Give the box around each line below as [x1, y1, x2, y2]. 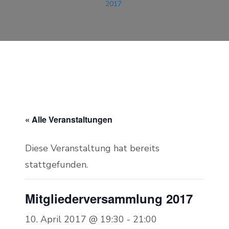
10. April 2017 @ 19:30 [25, 213, 124, 225]
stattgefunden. [25, 158, 88, 171]
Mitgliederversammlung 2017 [25, 190, 193, 207]
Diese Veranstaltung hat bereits [25, 142, 159, 154]
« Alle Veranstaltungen [25, 113, 112, 125]
